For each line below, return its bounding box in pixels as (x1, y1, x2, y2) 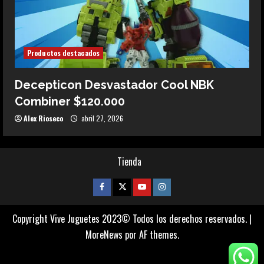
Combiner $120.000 (15, 94, 125, 108)
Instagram (158, 180, 200, 192)
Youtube (137, 180, 173, 192)
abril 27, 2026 (80, 113, 123, 123)
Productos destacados (27, 47, 100, 58)
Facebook (99, 180, 140, 192)
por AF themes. (122, 227, 179, 242)
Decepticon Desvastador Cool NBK (15, 77, 214, 92)
